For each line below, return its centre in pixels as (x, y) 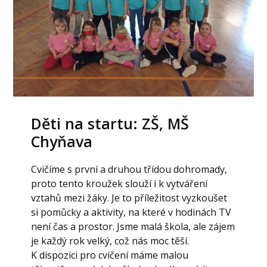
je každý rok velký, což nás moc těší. (110, 241)
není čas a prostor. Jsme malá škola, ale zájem (133, 227)
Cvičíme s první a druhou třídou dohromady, (129, 170)
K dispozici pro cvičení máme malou (110, 255)
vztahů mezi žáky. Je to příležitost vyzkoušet (129, 198)
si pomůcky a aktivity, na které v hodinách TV (131, 212)
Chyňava (62, 142)
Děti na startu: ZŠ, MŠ (110, 124)
